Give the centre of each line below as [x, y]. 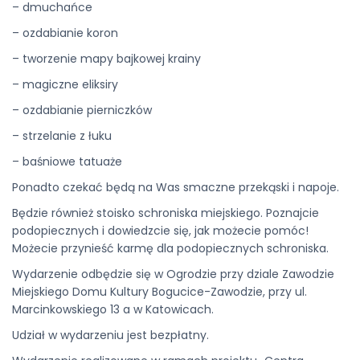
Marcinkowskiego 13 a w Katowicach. [113, 309]
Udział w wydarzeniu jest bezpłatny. [112, 335]
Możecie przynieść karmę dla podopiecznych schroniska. [170, 248]
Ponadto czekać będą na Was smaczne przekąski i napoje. [176, 187]
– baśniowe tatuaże [67, 162]
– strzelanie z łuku [62, 136]
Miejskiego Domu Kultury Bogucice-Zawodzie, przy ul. [160, 292]
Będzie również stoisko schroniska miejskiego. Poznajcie [166, 213]
